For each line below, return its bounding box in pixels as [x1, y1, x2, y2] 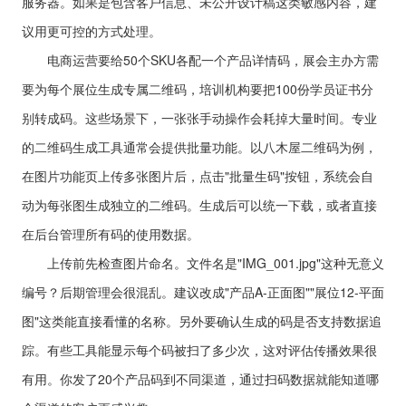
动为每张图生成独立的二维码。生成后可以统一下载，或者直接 [22, 196, 377, 214]
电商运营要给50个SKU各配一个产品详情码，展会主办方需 [22, 51, 379, 69]
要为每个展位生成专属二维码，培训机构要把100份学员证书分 [22, 80, 373, 98]
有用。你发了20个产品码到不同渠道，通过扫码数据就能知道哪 [22, 370, 379, 388]
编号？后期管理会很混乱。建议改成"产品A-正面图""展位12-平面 [22, 283, 384, 301]
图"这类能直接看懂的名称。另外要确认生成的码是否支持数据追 [22, 312, 382, 330]
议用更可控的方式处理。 [22, 22, 161, 40]
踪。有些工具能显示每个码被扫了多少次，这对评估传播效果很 [22, 341, 377, 359]
